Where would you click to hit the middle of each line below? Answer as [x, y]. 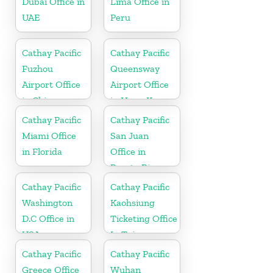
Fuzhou [37, 68]
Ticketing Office [144, 218]
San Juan [130, 135]
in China [39, 100]
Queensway [135, 68]
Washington [47, 202]
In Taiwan [132, 234]
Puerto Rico [135, 167]
